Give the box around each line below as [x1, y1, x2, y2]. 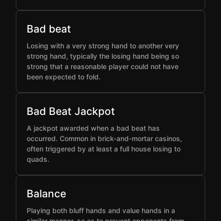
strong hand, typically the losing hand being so [27, 52, 179, 60]
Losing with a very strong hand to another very [27, 41, 179, 50]
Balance [27, 187, 66, 200]
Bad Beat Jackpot [27, 105, 115, 117]
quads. [27, 155, 49, 163]
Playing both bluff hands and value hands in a [27, 206, 175, 215]
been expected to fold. [27, 73, 101, 81]
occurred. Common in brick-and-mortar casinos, [27, 134, 182, 143]
